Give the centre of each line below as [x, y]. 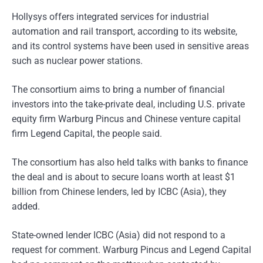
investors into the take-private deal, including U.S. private [128, 104]
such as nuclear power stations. [77, 61]
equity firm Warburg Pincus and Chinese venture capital [126, 119]
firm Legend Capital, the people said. [87, 134]
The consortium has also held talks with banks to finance [130, 162]
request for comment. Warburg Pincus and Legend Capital [131, 250]
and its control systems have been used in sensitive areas [130, 46]
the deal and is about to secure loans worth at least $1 [124, 177]
